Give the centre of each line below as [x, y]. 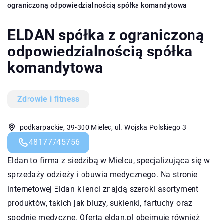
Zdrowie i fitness [48, 99]
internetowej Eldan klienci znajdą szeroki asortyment [103, 189]
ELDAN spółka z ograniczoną [106, 35]
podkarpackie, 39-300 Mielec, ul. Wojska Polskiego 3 [103, 127]
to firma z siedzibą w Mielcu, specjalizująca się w [119, 160]
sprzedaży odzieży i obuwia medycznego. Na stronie [103, 174]
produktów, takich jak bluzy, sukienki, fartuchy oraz [100, 203]
